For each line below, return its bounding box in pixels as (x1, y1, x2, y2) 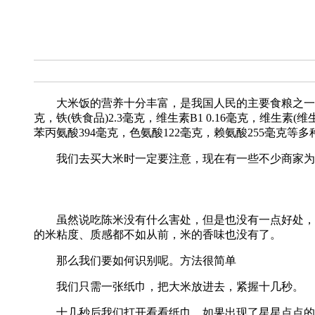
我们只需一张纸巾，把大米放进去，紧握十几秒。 (34, 280, 304, 292)
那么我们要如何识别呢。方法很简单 (34, 254, 236, 266)
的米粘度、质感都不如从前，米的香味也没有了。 (34, 228, 281, 240)
